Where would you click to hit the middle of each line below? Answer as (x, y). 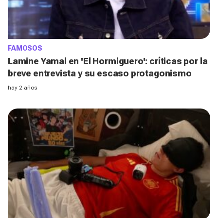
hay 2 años (22, 88)
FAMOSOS (25, 48)
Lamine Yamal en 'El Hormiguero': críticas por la (108, 61)
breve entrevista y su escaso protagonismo (100, 73)
